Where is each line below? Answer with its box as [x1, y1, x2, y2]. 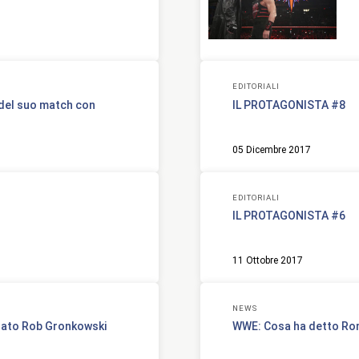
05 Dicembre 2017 [232, 143, 311, 155]
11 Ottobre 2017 [232, 254, 303, 266]
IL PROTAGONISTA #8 [232, 98, 345, 111]
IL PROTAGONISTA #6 [232, 208, 345, 222]
